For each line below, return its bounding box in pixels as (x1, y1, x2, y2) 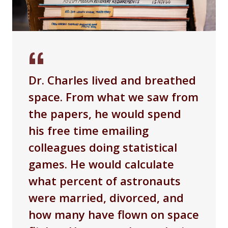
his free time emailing (28, 123, 149, 138)
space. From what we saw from (28, 89, 198, 105)
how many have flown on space (28, 207, 199, 222)
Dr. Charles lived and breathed (28, 72, 196, 88)
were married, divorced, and (28, 190, 184, 206)
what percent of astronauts (28, 173, 181, 189)
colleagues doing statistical (28, 139, 177, 155)
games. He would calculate (28, 156, 174, 172)
